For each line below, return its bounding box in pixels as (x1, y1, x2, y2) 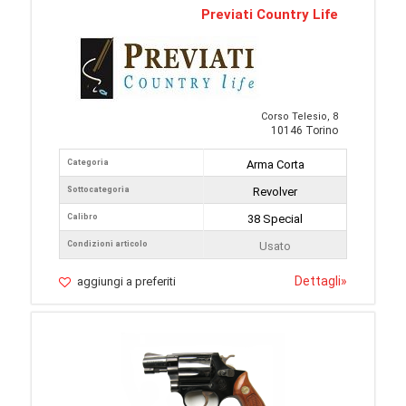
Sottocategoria (67, 185, 130, 195)
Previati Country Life (201, 6, 338, 24)
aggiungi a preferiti (77, 275, 176, 289)
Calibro (67, 212, 98, 222)
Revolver (253, 185, 297, 199)
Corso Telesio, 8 (261, 111, 338, 123)
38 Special (247, 212, 303, 227)
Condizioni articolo (67, 239, 148, 249)
